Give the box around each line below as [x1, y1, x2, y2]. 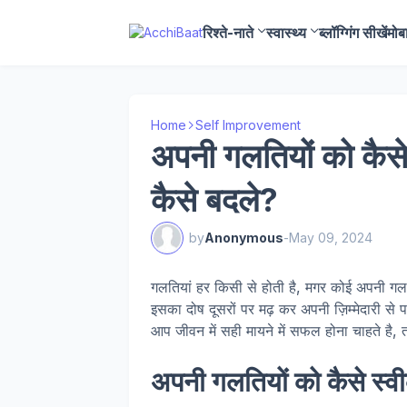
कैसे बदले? [151, 180, 278, 220]
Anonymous [204, 230, 283, 245]
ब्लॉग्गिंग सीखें [319, 24, 387, 42]
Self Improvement [195, 117, 301, 133]
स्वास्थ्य [266, 24, 306, 42]
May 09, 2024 [289, 230, 372, 245]
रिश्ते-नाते [203, 24, 253, 42]
